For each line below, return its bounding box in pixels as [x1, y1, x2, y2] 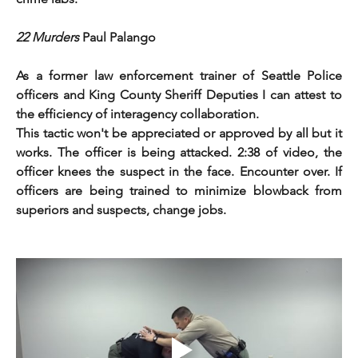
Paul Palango [82, 30, 156, 46]
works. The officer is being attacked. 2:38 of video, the [16, 145, 342, 161]
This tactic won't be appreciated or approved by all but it [16, 125, 342, 141]
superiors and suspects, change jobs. [16, 202, 229, 218]
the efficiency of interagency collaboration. [16, 106, 259, 122]
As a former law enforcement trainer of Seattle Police [16, 68, 342, 84]
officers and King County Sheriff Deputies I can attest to [16, 87, 342, 103]
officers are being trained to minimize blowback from [16, 183, 342, 199]
